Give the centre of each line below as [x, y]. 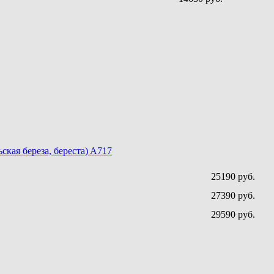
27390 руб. [233, 196]
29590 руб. [233, 215]
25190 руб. [233, 177]
